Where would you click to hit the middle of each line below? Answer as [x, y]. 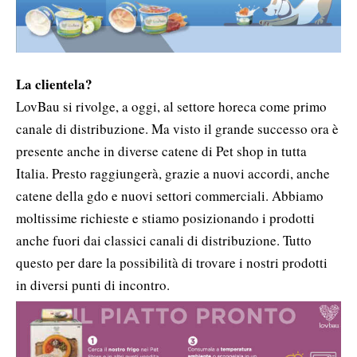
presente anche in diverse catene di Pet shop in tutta [161, 151]
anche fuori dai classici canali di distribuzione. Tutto [164, 241]
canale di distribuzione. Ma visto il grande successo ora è [177, 129]
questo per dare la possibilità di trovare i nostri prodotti [172, 263]
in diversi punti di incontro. [93, 285]
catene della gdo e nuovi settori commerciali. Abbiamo [170, 196]
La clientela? [54, 84]
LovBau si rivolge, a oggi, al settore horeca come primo [171, 107]
